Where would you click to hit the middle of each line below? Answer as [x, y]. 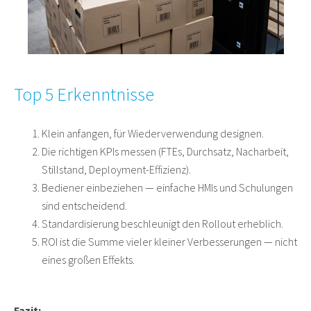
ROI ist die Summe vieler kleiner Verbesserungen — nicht [169, 242]
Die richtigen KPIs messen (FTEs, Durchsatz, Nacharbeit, [165, 152]
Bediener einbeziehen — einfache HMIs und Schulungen [167, 188]
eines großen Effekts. [88, 260]
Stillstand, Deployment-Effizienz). [116, 170]
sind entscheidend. [84, 206]
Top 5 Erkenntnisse [84, 94]
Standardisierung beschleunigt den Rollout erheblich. [162, 224]
